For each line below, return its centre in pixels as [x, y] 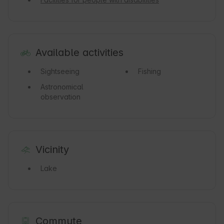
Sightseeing [60, 71]
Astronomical [62, 87]
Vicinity [52, 150]
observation [60, 97]
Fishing [149, 71]
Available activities [79, 53]
